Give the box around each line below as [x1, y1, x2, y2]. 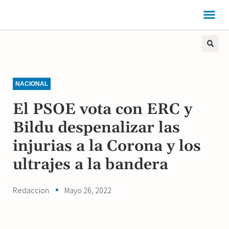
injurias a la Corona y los [13, 136, 201, 156]
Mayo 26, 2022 [64, 185, 111, 195]
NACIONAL [15, 80, 48, 87]
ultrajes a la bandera [13, 154, 168, 174]
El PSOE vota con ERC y [13, 99, 192, 119]
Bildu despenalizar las [13, 118, 180, 138]
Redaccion [13, 185, 49, 195]
